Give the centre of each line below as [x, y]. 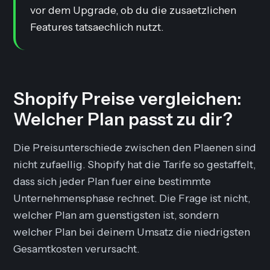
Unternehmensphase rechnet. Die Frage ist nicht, [132, 198]
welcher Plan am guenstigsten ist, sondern [116, 215]
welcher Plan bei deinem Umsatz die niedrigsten [132, 231]
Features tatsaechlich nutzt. [97, 27]
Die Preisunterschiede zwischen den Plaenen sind [135, 147]
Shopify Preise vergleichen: [128, 98]
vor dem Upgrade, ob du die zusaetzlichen [133, 10]
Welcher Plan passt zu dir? [123, 119]
